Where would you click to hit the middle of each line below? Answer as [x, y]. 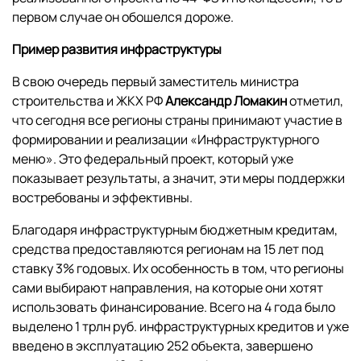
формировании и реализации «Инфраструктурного [166, 140]
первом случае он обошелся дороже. [123, 17]
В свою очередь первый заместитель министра [156, 82]
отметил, [315, 101]
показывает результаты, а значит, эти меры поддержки [178, 178]
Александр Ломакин [226, 101]
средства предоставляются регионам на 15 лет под [168, 249]
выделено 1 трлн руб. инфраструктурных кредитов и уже [180, 327]
